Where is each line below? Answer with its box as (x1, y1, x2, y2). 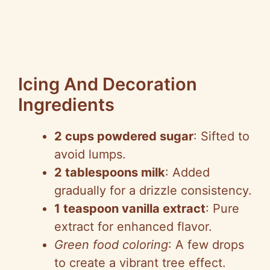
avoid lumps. (54, 146, 126, 162)
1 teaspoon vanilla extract (54, 201, 206, 216)
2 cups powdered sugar (54, 128, 193, 143)
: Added (165, 165, 210, 180)
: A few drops (168, 237, 244, 252)
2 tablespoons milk (54, 165, 165, 180)
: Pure (206, 201, 239, 216)
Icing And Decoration (18, 73, 197, 95)
